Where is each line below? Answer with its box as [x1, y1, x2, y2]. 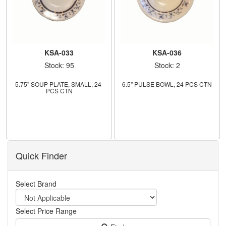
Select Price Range [16, 205, 77, 216]
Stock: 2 [154, 60, 180, 70]
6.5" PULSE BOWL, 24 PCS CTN [122, 79, 212, 88]
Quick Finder [16, 148, 67, 162]
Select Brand [16, 178, 56, 189]
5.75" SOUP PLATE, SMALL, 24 [15, 79, 101, 88]
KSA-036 [152, 47, 182, 58]
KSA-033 [44, 47, 74, 58]
